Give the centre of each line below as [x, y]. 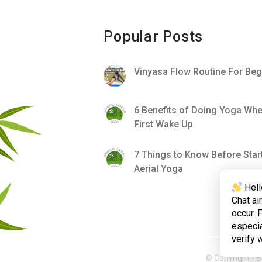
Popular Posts [154, 37]
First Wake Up [164, 124]
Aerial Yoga [159, 169]
